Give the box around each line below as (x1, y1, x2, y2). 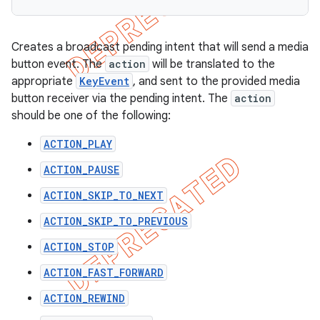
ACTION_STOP (44, 240, 114, 254)
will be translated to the (149, 57, 275, 71)
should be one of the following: (11, 109, 171, 123)
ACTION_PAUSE (44, 163, 119, 176)
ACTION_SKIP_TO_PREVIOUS (44, 214, 188, 228)
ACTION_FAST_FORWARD (44, 266, 164, 279)
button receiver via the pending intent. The (11, 91, 231, 106)
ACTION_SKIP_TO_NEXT (44, 189, 164, 202)
